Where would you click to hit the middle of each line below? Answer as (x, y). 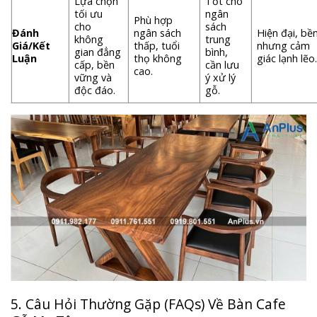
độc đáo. (95, 91)
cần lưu (223, 65)
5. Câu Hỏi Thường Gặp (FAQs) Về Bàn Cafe (148, 304)
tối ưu (89, 14)
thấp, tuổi (157, 46)
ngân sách (158, 33)
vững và (93, 78)
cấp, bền (95, 65)
